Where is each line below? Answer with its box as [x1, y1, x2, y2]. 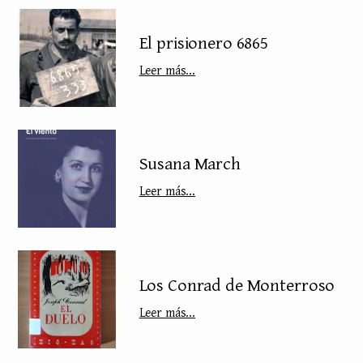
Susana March [139, 150, 241, 177]
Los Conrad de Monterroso [139, 271, 335, 297]
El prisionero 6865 [139, 29, 269, 56]
